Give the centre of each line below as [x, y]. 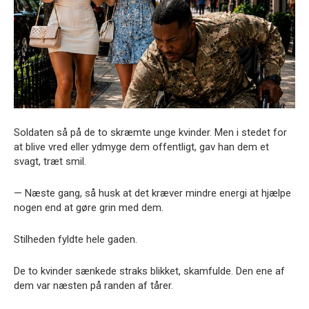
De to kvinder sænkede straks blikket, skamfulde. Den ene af [149, 271]
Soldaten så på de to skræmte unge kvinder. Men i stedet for [150, 132]
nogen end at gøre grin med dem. [89, 207]
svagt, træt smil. [50, 161]
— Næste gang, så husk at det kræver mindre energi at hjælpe [152, 193]
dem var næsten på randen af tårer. [93, 285]
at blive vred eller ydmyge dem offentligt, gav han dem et [141, 147]
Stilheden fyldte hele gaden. [76, 239]
